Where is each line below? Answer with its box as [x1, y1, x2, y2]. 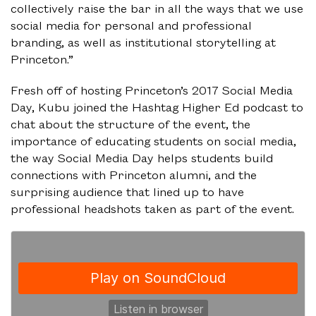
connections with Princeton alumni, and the [11, 166, 257, 183]
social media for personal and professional [11, 17, 252, 33]
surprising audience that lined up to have [11, 183, 244, 200]
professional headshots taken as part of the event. [11, 200, 294, 217]
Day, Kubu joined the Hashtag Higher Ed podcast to [11, 99, 303, 115]
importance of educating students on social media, [11, 133, 296, 149]
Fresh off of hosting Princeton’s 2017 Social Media [11, 82, 293, 98]
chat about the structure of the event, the [11, 116, 250, 132]
